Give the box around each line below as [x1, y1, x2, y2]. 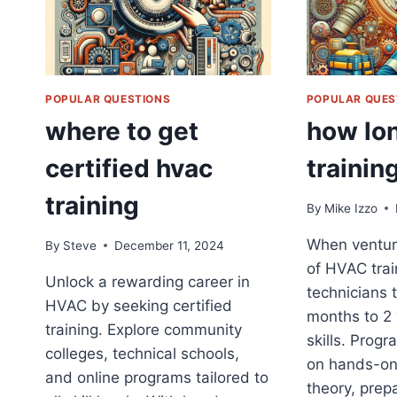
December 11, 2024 [114, 237, 225, 253]
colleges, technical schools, [45, 344, 239, 362]
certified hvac [45, 153, 213, 184]
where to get [45, 116, 198, 147]
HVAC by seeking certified [45, 296, 232, 315]
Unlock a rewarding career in [45, 272, 250, 291]
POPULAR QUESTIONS [45, 92, 171, 106]
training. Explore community [45, 320, 242, 339]
